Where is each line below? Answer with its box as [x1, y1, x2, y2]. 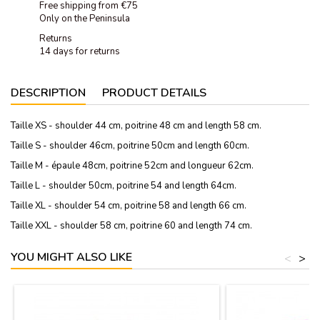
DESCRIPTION [11, 84, 86, 101]
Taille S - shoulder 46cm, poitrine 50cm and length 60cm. [11, 139, 249, 152]
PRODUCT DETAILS [102, 84, 206, 101]
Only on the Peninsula [39, 11, 130, 25]
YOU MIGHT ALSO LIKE [11, 249, 132, 265]
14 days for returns [39, 44, 120, 58]
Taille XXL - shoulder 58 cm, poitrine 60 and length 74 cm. [11, 219, 252, 232]
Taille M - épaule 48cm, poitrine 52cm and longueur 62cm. [11, 159, 254, 172]
